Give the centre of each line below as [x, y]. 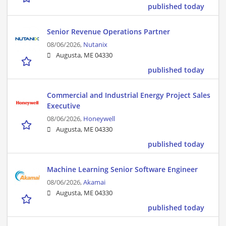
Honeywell [99, 119]
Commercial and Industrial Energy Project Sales [129, 95]
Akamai [94, 183]
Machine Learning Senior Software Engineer [122, 169]
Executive [64, 106]
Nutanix [95, 45]
